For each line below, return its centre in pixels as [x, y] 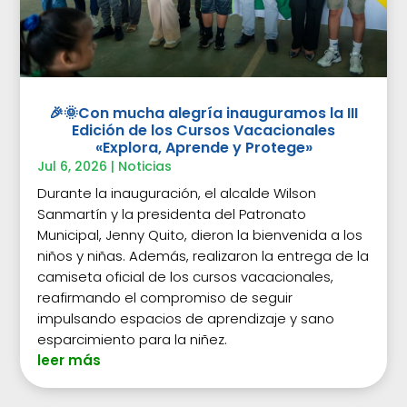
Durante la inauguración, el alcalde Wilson [177, 194]
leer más [69, 361]
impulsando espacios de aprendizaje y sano [186, 319]
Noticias [145, 167]
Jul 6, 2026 [73, 167]
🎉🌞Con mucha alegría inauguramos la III [203, 114]
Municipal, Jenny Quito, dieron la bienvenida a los [200, 235]
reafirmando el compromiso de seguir [165, 298]
